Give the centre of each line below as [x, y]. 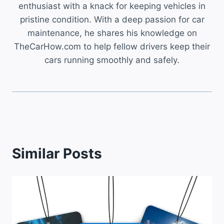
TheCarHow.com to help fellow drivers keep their [112, 47]
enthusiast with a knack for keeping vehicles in [112, 6]
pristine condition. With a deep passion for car [112, 20]
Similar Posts [57, 154]
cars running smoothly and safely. [112, 60]
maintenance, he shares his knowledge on [112, 33]
